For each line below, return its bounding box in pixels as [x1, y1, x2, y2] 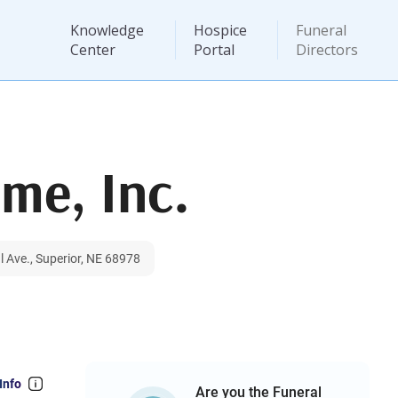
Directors [296, 40, 359, 60]
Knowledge [69, 20, 144, 40]
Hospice [193, 20, 247, 40]
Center [69, 40, 115, 60]
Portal [193, 40, 235, 60]
